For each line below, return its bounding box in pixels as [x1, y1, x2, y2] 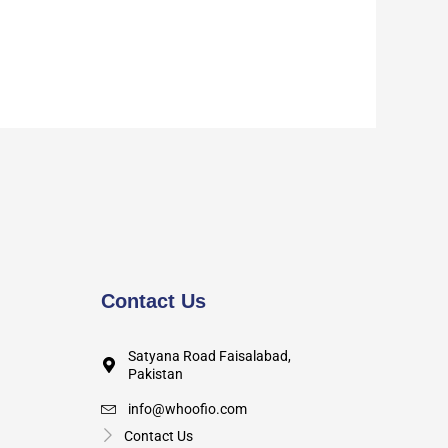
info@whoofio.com [128, 401, 247, 418]
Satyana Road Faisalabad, [128, 348, 291, 365]
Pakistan [128, 366, 183, 383]
